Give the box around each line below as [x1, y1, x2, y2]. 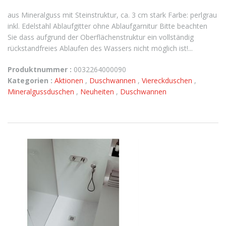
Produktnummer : [8, 65, 72, 74]
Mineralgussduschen [8, 87, 76, 96]
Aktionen [54, 76, 85, 85]
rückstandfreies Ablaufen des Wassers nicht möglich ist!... [8, 43, 193, 53]
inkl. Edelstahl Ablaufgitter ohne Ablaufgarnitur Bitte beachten [8, 21, 207, 31]
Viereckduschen [142, 76, 194, 85]
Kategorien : [8, 76, 52, 85]
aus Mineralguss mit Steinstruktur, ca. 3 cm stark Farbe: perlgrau [8, 10, 217, 20]
